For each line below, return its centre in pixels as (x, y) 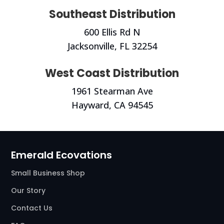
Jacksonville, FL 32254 (112, 46)
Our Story (28, 191)
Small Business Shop (48, 173)
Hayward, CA (99, 105)
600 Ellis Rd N (112, 32)
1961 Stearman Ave (112, 91)
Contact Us (32, 208)
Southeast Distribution (112, 14)
